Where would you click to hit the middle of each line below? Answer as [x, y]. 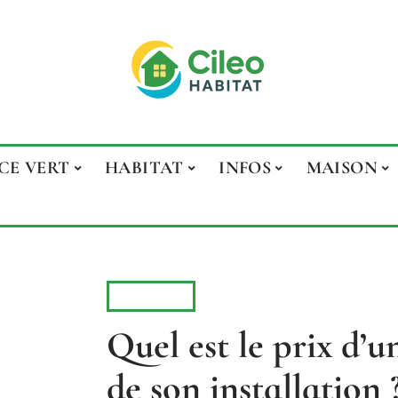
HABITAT [144, 168]
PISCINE [151, 296]
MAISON [342, 168]
